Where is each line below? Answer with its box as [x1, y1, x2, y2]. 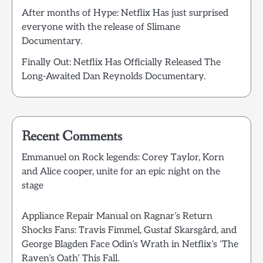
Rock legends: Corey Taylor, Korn [82, 152, 224, 164]
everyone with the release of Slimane [22, 22, 180, 33]
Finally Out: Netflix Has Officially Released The [22, 57, 221, 69]
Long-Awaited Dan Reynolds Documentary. [22, 71, 205, 83]
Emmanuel [22, 152, 66, 164]
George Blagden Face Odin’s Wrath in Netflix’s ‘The [22, 239, 238, 251]
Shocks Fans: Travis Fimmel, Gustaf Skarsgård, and [22, 225, 237, 237]
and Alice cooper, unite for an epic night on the [22, 166, 220, 178]
